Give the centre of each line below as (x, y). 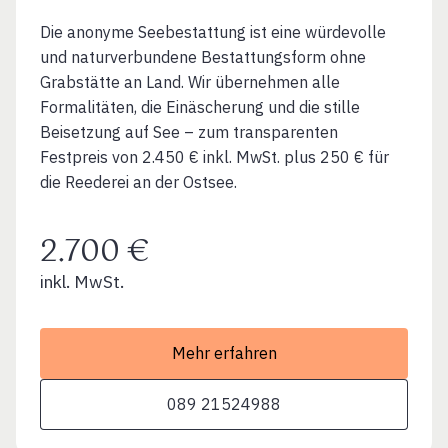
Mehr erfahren (224, 352)
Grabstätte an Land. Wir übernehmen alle (190, 81)
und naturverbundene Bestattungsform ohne (203, 56)
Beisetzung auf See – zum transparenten (189, 131)
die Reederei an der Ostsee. (138, 181)
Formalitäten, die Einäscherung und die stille (200, 106)
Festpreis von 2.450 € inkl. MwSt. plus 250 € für (214, 156)
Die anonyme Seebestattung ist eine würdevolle (213, 31)
